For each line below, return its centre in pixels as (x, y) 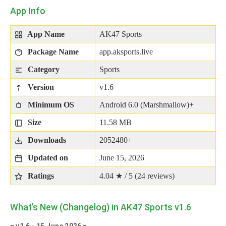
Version (40, 87)
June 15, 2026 (122, 157)
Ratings (40, 176)
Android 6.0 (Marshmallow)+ (147, 104)
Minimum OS (50, 104)
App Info (28, 11)
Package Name (52, 51)
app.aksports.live (126, 51)
